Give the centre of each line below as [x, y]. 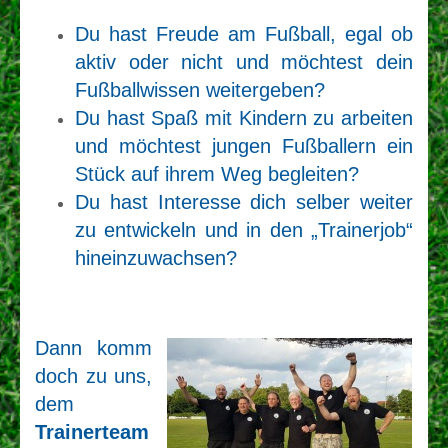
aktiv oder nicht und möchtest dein [244, 62]
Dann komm [93, 348]
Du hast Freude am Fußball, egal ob [244, 34]
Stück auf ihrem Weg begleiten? [217, 174]
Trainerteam [92, 432]
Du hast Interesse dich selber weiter [244, 202]
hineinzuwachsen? [156, 258]
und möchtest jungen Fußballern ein [244, 146]
